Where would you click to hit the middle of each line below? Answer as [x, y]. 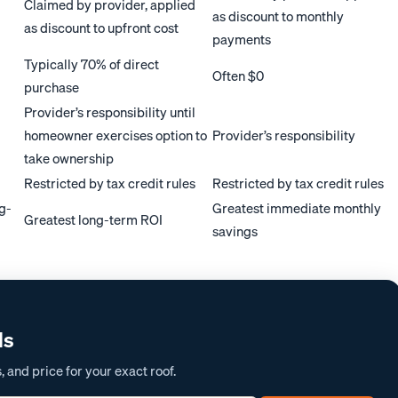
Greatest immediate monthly [297, 208]
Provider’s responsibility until [110, 112]
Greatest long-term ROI [94, 220]
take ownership [69, 159]
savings [235, 231]
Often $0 [239, 76]
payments [242, 40]
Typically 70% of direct [92, 64]
